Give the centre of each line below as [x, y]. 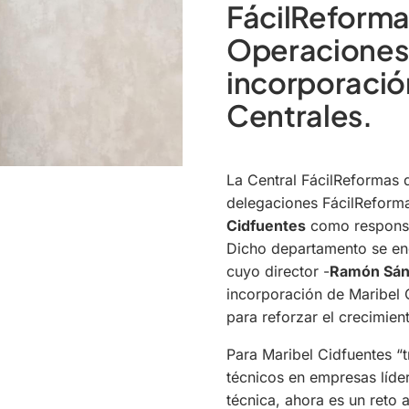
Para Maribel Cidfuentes [311, 354]
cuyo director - [278, 271]
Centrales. [299, 115]
